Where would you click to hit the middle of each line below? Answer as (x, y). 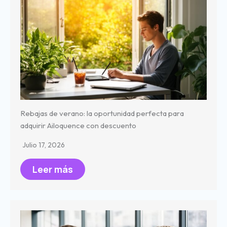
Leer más (53, 169)
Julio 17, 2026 (44, 145)
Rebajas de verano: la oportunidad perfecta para (102, 113)
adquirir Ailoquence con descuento (78, 125)
